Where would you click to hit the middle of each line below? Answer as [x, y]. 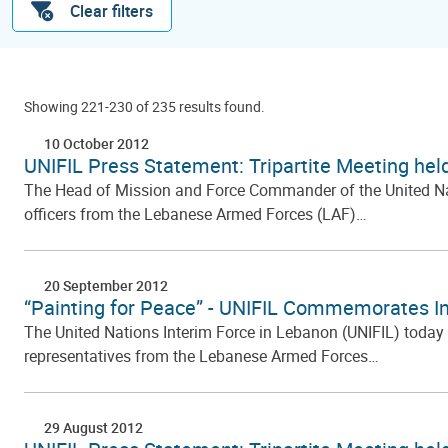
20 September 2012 [106, 285]
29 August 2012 [93, 427]
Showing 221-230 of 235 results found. [144, 106]
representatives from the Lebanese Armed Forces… [201, 356]
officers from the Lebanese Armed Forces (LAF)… [195, 214]
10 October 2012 [96, 143]
